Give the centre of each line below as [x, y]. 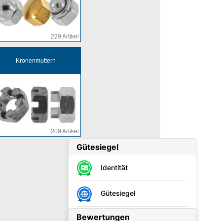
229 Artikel [65, 36]
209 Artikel [65, 131]
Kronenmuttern [36, 60]
